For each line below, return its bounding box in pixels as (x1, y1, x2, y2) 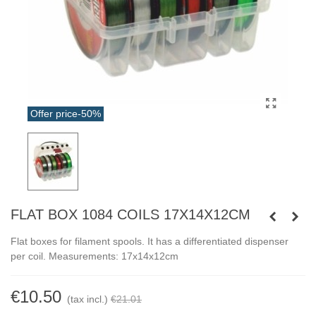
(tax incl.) (67, 293, 108, 305)
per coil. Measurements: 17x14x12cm (11, 250, 178, 262)
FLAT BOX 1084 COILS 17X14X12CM (11, 206, 250, 222)
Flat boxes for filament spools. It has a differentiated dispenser (11, 235, 288, 247)
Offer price (30, 107, 78, 119)
